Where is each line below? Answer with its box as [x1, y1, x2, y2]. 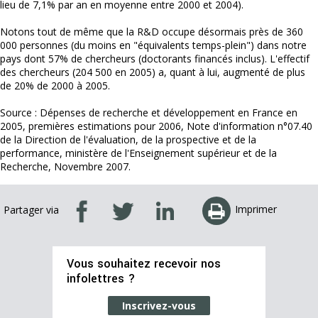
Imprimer [235, 202, 277, 216]
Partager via [4, 203, 59, 216]
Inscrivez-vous [122, 299, 196, 312]
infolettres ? [67, 270, 136, 287]
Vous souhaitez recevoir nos [67, 256, 221, 273]
